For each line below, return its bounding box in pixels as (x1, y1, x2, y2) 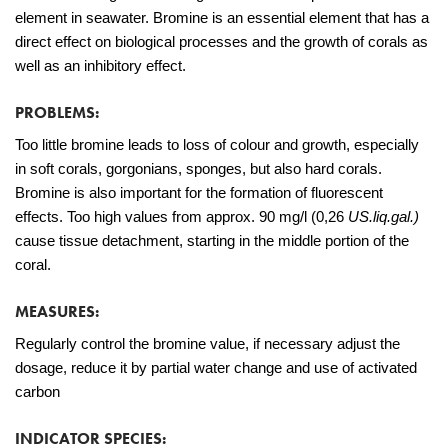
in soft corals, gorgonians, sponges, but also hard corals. (15, 160, 382, 177)
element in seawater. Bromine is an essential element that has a (15, 9, 429, 26)
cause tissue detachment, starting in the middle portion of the (15, 232, 409, 249)
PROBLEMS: (15, 102, 99, 123)
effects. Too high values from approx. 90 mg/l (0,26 (15, 208, 348, 225)
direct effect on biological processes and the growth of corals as (15, 33, 428, 50)
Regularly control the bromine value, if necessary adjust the (15, 335, 400, 352)
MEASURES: (15, 301, 99, 322)
